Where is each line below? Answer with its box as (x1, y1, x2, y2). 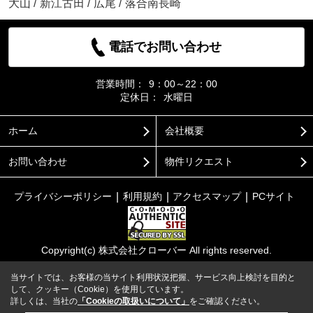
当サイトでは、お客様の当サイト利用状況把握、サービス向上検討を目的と (10, 272, 296, 282)
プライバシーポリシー (13, 191, 112, 203)
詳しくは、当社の (10, 296, 78, 306)
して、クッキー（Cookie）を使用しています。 (10, 284, 189, 294)
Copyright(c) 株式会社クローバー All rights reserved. (41, 245, 272, 256)
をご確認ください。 (189, 296, 265, 306)
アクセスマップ (173, 191, 242, 203)
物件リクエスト (164, 156, 233, 168)
